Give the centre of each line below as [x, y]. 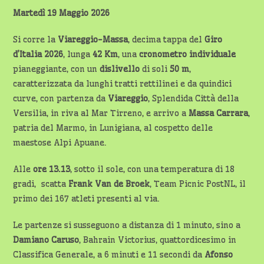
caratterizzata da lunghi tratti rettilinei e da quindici [123, 84]
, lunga [78, 55]
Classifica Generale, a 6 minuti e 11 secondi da [109, 255]
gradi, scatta [41, 184]
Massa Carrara [219, 113]
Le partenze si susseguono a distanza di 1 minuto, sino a [127, 225]
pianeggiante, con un [57, 69]
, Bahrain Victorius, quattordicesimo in [158, 240]
